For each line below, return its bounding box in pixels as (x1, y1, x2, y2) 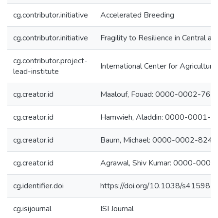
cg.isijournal (13, 203, 52, 214)
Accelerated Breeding (100, 10, 174, 20)
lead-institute (13, 66, 59, 77)
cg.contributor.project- (13, 55, 88, 66)
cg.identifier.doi (13, 181, 64, 191)
